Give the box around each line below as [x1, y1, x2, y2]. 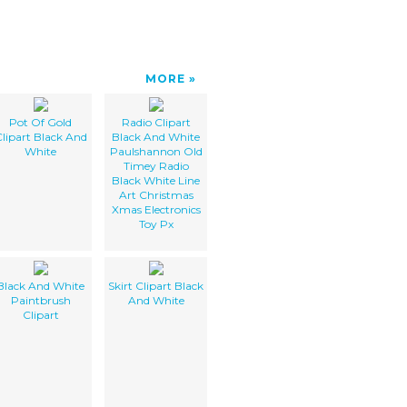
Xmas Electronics [111, 202, 201, 216]
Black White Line [112, 173, 200, 187]
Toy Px [138, 216, 174, 231]
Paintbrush [10, 293, 71, 307]
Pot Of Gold [9, 114, 72, 129]
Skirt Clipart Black [108, 278, 203, 293]
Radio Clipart [121, 114, 191, 129]
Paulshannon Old [109, 144, 203, 158]
